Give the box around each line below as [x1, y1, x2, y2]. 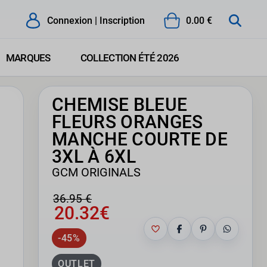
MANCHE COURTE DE [52, 129, 228, 150]
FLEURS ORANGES [52, 111, 203, 132]
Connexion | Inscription [46, 15, 145, 26]
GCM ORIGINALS [52, 165, 141, 179]
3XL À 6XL [52, 146, 136, 167]
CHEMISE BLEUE [52, 94, 188, 115]
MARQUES [5, 51, 51, 64]
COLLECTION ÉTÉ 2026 [80, 51, 179, 64]
